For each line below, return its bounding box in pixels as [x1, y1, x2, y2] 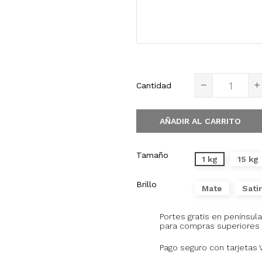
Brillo [136, 180, 157, 189]
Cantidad [136, 81, 171, 90]
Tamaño [136, 150, 168, 160]
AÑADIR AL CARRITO [160, 116, 241, 126]
